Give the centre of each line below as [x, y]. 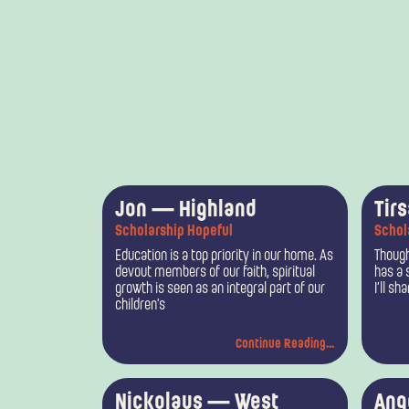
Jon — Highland [186, 210]
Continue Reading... [284, 345]
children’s [140, 305]
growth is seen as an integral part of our [220, 289]
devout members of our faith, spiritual [215, 273]
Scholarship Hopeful [174, 231]
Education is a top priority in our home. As [224, 256]
